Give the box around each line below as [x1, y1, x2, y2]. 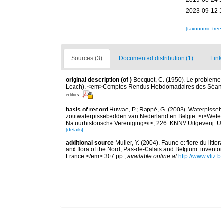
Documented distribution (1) [119, 55, 193, 62]
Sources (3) [71, 55, 102, 62]
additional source [66, 139, 114, 146]
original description [66, 76, 119, 83]
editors [66, 92, 79, 97]
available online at [127, 153, 177, 160]
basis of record [66, 106, 108, 113]
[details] [66, 127, 83, 132]
